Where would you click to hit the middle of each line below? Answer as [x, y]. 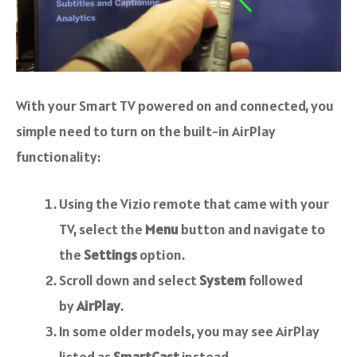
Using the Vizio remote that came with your [194, 203]
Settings [110, 254]
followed [275, 280]
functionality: [58, 156]
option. [161, 254]
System [223, 280]
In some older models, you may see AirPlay [189, 331]
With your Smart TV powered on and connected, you [175, 105]
